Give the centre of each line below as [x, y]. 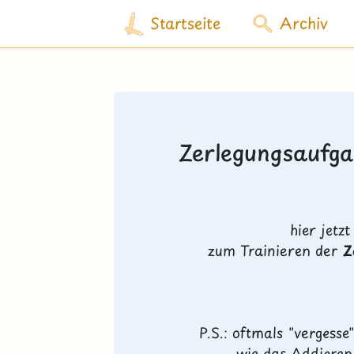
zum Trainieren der [276, 250]
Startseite [186, 23]
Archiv [303, 23]
